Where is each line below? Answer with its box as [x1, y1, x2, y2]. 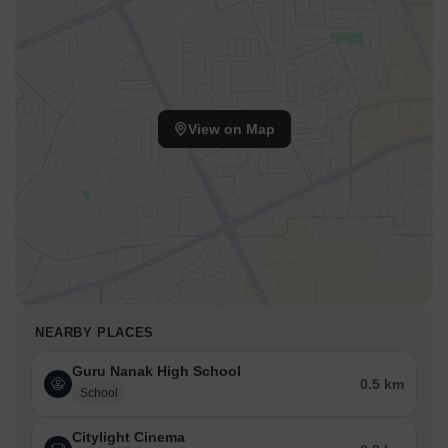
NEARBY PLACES [35, 325, 154, 341]
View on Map [187, 121, 275, 138]
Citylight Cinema [72, 429, 185, 446]
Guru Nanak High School [72, 363, 241, 380]
